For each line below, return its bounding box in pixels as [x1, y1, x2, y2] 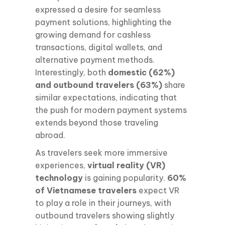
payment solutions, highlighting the [35, 17, 172, 27]
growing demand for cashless [35, 29, 151, 40]
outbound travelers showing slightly [35, 210, 174, 220]
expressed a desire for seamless [35, 4, 161, 15]
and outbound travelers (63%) [35, 79, 162, 90]
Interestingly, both [35, 67, 108, 77]
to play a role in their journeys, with [35, 197, 171, 208]
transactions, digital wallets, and [35, 42, 162, 52]
